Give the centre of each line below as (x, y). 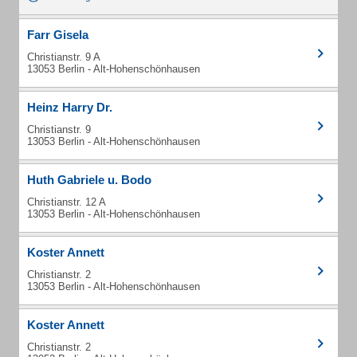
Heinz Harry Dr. (70, 107)
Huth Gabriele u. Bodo (89, 180)
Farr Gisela (58, 35)
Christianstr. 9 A (64, 57)
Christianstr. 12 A (67, 202)
